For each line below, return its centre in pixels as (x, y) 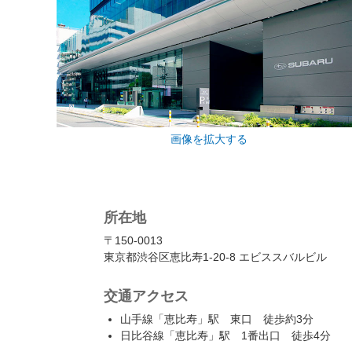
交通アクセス (146, 296)
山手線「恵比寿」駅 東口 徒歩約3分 (217, 319)
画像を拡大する (209, 139)
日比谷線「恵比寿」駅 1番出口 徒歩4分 (225, 335)
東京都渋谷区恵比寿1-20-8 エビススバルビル (215, 257)
